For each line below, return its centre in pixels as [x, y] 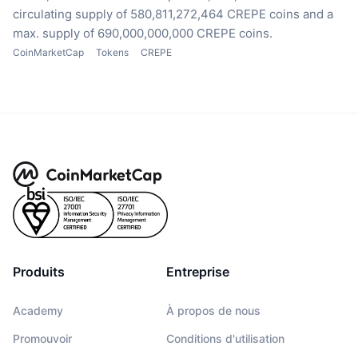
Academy [38, 311]
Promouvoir [42, 339]
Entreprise [197, 272]
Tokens [112, 53]
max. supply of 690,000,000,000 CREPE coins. [143, 34]
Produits [39, 272]
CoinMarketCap [48, 53]
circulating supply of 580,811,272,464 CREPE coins [156, 14]
